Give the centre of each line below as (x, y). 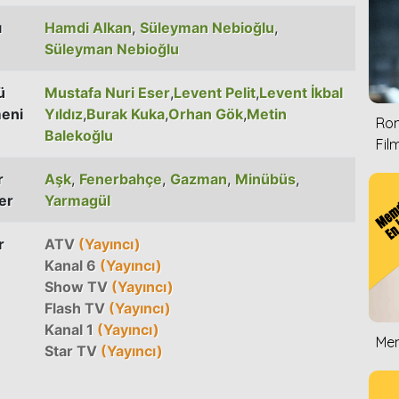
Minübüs (265, 179)
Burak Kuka (126, 114)
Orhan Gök (206, 114)
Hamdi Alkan (88, 27)
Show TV (76, 286)
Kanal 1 (69, 329)
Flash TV (75, 308)
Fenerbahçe (121, 179)
